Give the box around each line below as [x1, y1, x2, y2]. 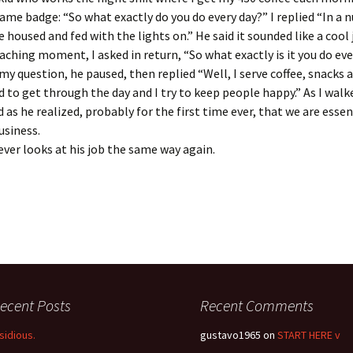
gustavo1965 [200, 328, 261, 342]
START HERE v [277, 328, 340, 342]
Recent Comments [200, 295, 314, 315]
